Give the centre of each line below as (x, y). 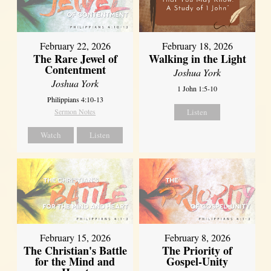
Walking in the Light (197, 58)
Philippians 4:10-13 (75, 99)
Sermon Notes (75, 111)
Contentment (75, 69)
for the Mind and (75, 262)
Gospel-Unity (198, 262)
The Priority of (198, 251)
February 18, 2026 (197, 45)
